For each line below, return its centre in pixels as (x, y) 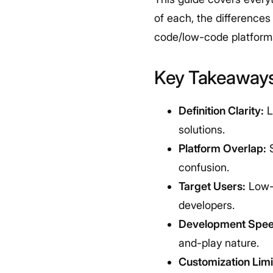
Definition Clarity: (222, 111)
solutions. (202, 129)
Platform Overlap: (223, 148)
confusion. (204, 167)
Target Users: (212, 186)
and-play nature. (219, 243)
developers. (207, 205)
